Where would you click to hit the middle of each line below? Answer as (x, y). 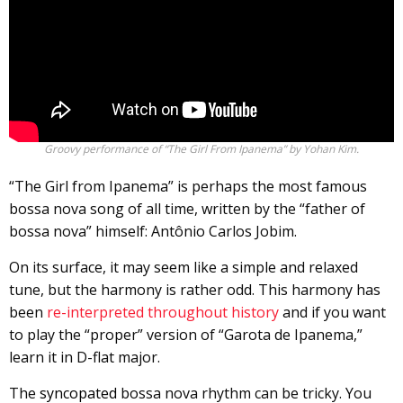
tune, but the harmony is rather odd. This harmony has (195, 290)
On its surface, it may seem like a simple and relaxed (184, 268)
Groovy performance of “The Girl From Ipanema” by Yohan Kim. (201, 149)
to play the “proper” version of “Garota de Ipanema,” (186, 335)
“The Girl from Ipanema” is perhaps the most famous (188, 187)
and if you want (332, 313)
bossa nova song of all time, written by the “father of (187, 209)
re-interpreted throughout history (163, 313)
